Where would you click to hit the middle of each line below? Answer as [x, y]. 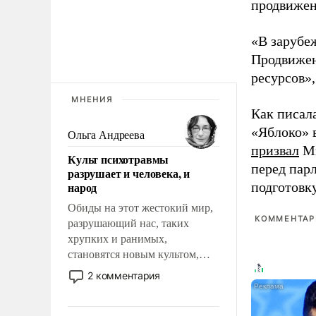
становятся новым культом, [133, 254]
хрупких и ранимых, [117, 238]
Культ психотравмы [119, 159]
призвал [275, 150]
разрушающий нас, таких [128, 223]
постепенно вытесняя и [124, 269]
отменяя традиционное [123, 285]
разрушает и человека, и [129, 173]
